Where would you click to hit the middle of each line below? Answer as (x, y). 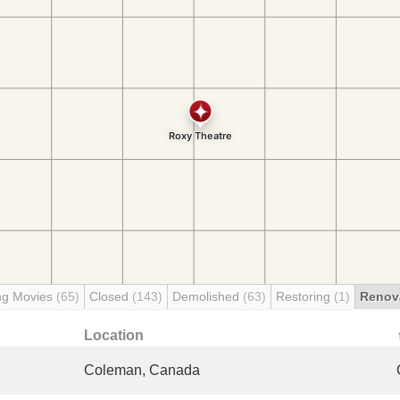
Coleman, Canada (142, 370)
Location (114, 335)
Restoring (305, 296)
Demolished (208, 296)
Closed (111, 296)
